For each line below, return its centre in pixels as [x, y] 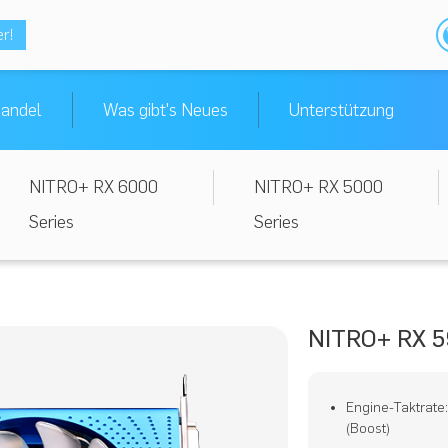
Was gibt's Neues [165, 110]
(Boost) [368, 428]
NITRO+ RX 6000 [94, 187]
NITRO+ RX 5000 [318, 187]
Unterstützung [341, 110]
